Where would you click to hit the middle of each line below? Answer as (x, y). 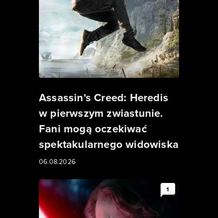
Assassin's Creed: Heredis (104, 97)
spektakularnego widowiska (109, 144)
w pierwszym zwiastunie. (101, 113)
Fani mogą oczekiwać (93, 128)
